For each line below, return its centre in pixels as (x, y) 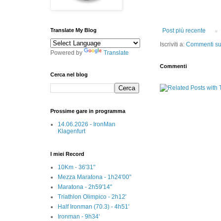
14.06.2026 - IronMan (87, 124)
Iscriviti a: (173, 45)
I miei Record (67, 154)
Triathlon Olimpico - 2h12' (92, 197)
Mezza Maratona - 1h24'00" (94, 177)
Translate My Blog (74, 30)
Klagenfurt (72, 131)
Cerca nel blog (69, 74)
